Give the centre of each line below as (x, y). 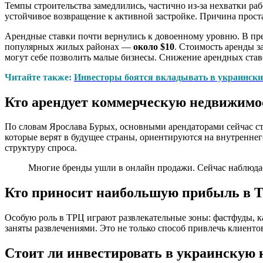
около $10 (154, 46)
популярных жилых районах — (69, 46)
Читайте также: (38, 77)
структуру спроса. (41, 148)
